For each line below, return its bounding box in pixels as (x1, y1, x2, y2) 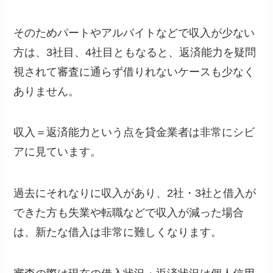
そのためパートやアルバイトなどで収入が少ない (13, 26, 255, 39)
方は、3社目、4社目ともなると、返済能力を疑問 (13, 46, 257, 58)
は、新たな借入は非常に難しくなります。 (13, 226, 222, 239)
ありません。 (13, 85, 80, 97)
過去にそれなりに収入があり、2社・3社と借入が (13, 187, 257, 200)
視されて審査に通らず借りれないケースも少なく (13, 65, 255, 78)
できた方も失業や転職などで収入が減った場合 (13, 207, 244, 219)
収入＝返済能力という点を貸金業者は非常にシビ (13, 126, 255, 139)
